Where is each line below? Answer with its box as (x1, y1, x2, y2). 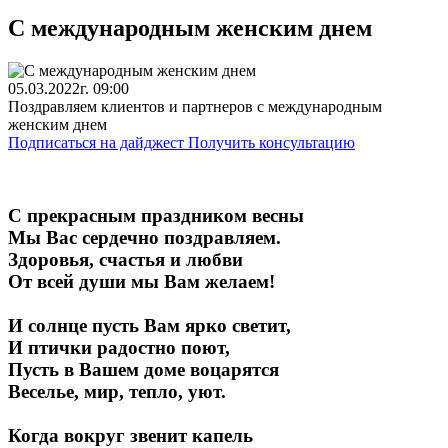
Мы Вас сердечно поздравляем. (8, 226, 281, 248)
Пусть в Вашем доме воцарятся (8, 358, 279, 380)
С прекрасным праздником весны (8, 204, 304, 226)
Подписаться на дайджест (8, 133, 188, 151)
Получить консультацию (188, 133, 355, 151)
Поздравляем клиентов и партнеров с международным (8, 97, 382, 115)
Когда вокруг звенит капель (8, 424, 253, 446)
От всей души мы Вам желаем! (8, 270, 275, 292)
